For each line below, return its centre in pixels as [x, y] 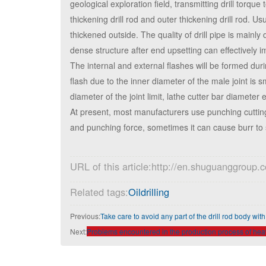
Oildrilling [149, 192]
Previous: [85, 216]
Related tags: [99, 192]
